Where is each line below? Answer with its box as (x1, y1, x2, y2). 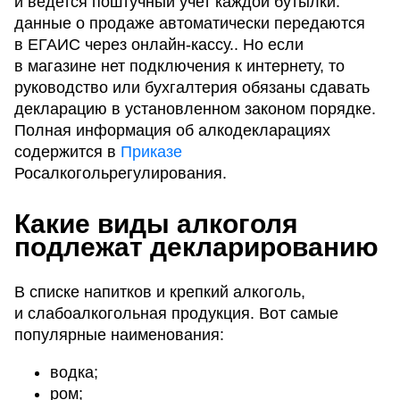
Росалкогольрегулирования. (14, 164, 227, 183)
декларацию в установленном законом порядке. (14, 100, 376, 119)
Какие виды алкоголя (14, 209, 298, 239)
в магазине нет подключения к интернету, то (14, 57, 345, 76)
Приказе (121, 143, 182, 162)
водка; (50, 363, 98, 382)
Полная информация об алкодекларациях (14, 121, 330, 140)
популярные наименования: (14, 326, 224, 345)
